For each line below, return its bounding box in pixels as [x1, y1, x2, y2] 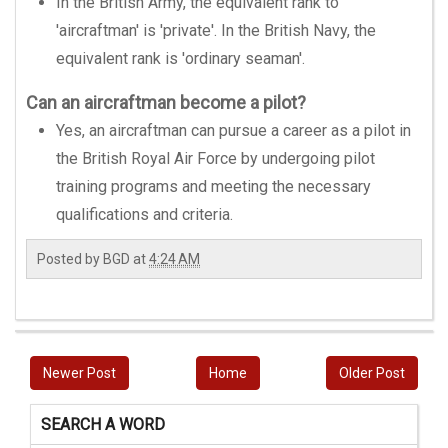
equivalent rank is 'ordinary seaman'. [56, 49, 305, 68]
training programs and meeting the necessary [56, 177, 371, 196]
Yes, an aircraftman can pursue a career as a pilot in [56, 121, 411, 140]
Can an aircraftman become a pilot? [26, 92, 306, 113]
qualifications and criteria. [56, 205, 233, 224]
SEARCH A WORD [41, 415, 165, 434]
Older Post [339, 365, 405, 381]
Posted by [37, 251, 103, 267]
